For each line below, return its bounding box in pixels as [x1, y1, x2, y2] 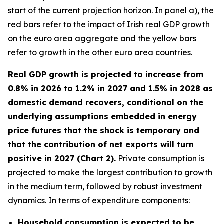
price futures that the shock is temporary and [8, 125, 199, 135]
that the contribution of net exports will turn [8, 139, 194, 149]
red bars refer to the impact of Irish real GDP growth [8, 19, 210, 29]
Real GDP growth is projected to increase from [8, 69, 203, 79]
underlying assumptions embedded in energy [8, 111, 197, 121]
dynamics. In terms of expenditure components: [8, 195, 190, 205]
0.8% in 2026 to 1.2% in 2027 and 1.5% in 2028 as [8, 83, 213, 93]
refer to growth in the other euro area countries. [8, 47, 192, 57]
